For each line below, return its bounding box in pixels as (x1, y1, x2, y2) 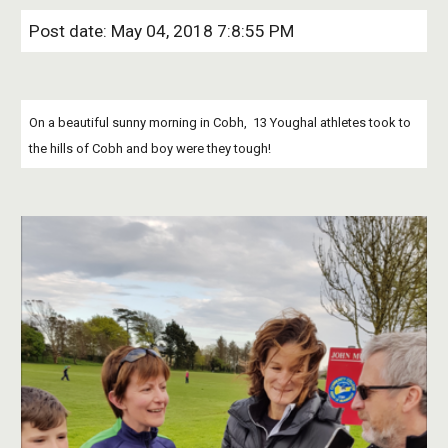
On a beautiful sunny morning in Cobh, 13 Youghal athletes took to (29, 115, 412, 130)
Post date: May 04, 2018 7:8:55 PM (29, 21, 295, 41)
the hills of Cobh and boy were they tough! (29, 141, 272, 156)
